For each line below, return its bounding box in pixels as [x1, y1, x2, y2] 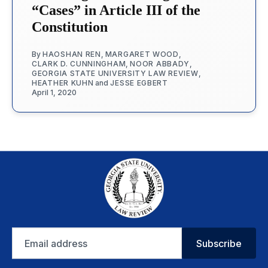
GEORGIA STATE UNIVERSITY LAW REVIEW [32, 68, 199, 78]
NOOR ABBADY [130, 59, 190, 68]
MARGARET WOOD [105, 49, 179, 59]
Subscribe [196, 237, 242, 249]
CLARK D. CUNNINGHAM [32, 59, 126, 68]
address [11, 239, 45, 251]
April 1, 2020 [32, 87, 77, 97]
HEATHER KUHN [32, 78, 94, 87]
